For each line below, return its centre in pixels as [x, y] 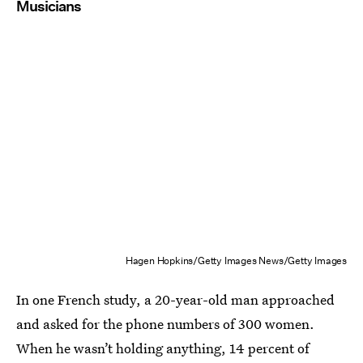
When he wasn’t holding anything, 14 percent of [163, 348]
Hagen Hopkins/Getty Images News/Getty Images [236, 260]
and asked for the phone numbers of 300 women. [165, 323]
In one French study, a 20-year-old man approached [175, 299]
